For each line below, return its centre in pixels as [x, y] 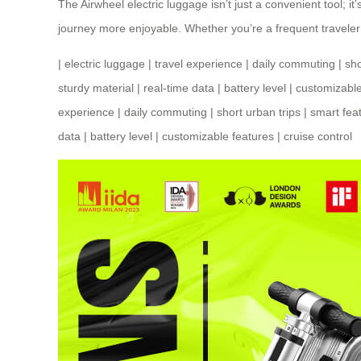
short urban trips [259, 112]
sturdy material [96, 88]
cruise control [318, 137]
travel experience [199, 64]
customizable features [218, 137]
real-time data [179, 88]
